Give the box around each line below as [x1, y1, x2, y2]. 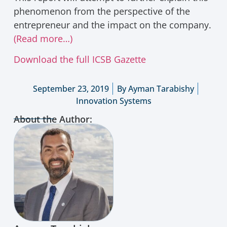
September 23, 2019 [32, 83, 109, 94]
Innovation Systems [75, 95, 152, 106]
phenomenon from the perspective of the [13, 5, 190, 17]
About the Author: [13, 113, 92, 126]
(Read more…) [13, 32, 72, 45]
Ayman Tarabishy [126, 83, 194, 94]
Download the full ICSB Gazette [13, 53, 146, 65]
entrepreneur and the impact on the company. [13, 18, 211, 31]
